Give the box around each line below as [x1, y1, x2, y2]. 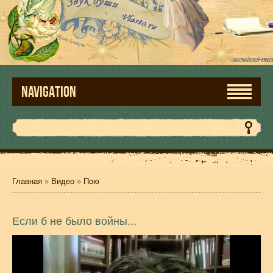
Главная [12, 177, 42, 186]
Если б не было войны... [12, 215, 136, 227]
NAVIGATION [21, 83, 76, 100]
